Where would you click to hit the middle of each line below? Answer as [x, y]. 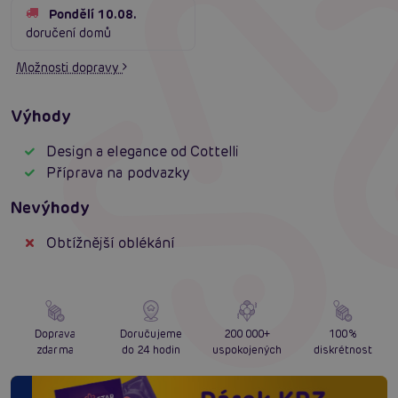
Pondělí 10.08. [93, 15]
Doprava [55, 334]
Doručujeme [151, 334]
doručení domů [68, 33]
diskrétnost [343, 350]
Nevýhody [51, 208]
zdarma [55, 350]
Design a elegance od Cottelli [143, 152]
